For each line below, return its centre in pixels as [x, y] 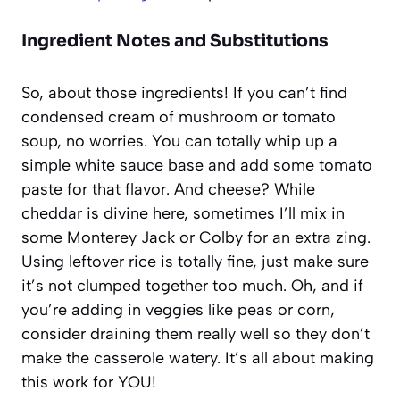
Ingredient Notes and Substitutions [175, 41]
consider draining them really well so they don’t [196, 333]
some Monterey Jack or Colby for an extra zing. [196, 237]
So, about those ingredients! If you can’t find [184, 92]
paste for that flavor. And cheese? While [168, 189]
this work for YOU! [89, 382]
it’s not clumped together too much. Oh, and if [192, 285]
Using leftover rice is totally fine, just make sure [195, 261]
